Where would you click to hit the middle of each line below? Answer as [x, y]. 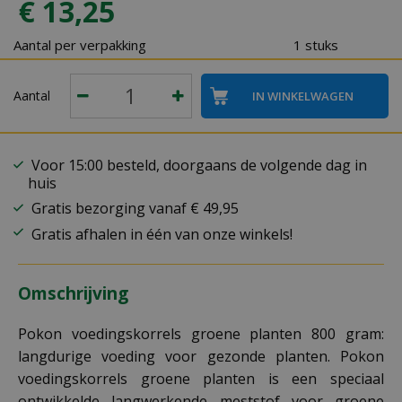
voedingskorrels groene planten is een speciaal [201, 379]
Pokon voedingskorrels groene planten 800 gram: [201, 334]
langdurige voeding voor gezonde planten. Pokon [201, 356]
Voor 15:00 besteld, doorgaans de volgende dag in [197, 165]
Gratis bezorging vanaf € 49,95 [133, 208]
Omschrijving [73, 293]
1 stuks [315, 45]
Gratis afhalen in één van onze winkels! [160, 234]
